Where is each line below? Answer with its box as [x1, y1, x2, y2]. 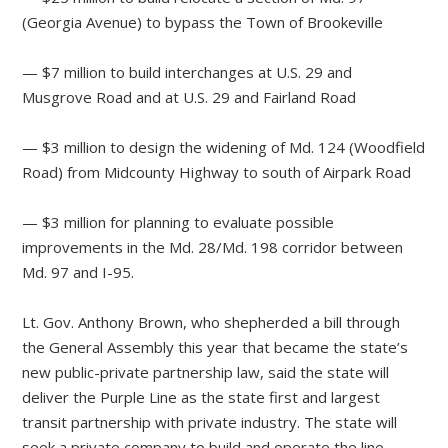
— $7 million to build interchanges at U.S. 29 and [22, 62, 353, 83]
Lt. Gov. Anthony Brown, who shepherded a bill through [22, 312, 401, 333]
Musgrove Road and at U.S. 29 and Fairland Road [22, 87, 357, 108]
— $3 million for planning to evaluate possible [22, 212, 335, 233]
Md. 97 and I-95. [22, 262, 135, 283]
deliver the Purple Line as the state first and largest [22, 387, 381, 408]
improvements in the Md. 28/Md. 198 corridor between [22, 237, 404, 258]
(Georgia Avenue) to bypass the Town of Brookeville [22, 12, 384, 33]
